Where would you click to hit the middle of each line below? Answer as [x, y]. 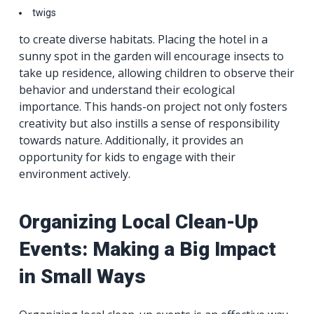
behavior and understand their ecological [127, 89]
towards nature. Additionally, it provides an [131, 140]
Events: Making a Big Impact [148, 249]
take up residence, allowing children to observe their [157, 73]
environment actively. [75, 173]
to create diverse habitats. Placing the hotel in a [144, 39]
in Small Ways [83, 276]
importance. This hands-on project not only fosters [153, 106]
